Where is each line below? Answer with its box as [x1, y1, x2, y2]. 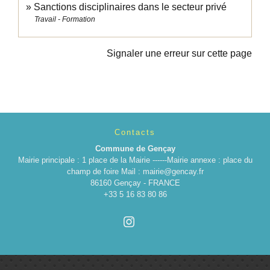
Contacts [115, 128, 155, 137]
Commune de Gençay [95, 144, 175, 154]
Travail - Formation [34, 15, 95, 24]
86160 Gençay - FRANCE [90, 178, 180, 188]
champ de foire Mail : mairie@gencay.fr [66, 167, 204, 177]
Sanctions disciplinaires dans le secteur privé [34, 2, 227, 13]
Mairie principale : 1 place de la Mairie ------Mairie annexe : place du [17, 155, 253, 165]
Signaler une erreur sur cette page [107, 48, 252, 59]
